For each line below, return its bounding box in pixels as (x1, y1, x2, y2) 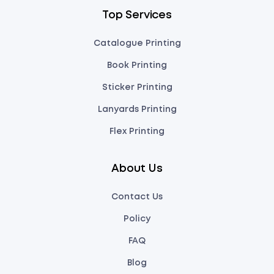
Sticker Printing (102, 84, 172, 92)
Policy (124, 215, 150, 223)
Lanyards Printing (97, 106, 177, 114)
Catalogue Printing (93, 40, 181, 48)
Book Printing (107, 62, 167, 70)
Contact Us (111, 193, 163, 201)
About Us (111, 164, 163, 174)
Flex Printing (109, 128, 165, 136)
